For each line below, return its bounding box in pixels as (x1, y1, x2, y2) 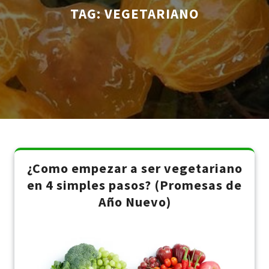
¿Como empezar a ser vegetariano (26, 160, 243, 177)
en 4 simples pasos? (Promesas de (27, 177, 242, 193)
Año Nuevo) (98, 193, 171, 210)
